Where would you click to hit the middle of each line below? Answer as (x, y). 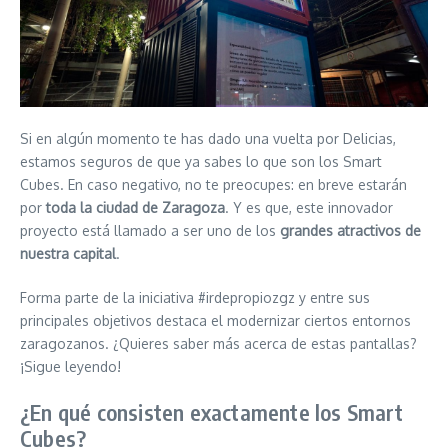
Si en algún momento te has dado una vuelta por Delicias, (208, 138)
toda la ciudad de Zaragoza (135, 207)
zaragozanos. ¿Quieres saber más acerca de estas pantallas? (218, 343)
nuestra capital (68, 253)
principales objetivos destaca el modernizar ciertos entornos (215, 320)
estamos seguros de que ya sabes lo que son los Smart (201, 161)
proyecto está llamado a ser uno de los (150, 230)
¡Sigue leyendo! (70, 366)
